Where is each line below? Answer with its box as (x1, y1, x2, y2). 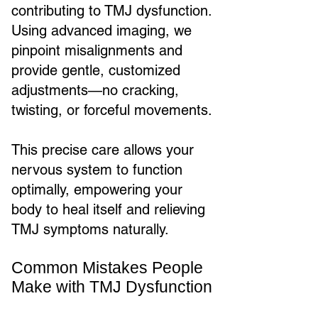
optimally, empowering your (11, 181, 182, 198)
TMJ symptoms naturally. (11, 221, 169, 238)
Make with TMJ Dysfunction (11, 278, 212, 296)
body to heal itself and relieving (11, 201, 205, 218)
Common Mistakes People (11, 258, 203, 277)
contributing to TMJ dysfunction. (11, 2, 212, 19)
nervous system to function (11, 161, 182, 178)
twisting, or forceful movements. (11, 102, 212, 119)
